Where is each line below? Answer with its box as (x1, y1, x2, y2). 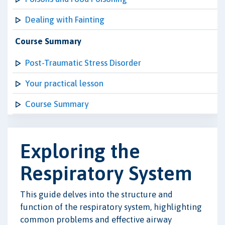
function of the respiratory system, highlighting (20, 201, 202, 212)
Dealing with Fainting (25, 15, 104, 25)
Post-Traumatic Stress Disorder (25, 58, 141, 68)
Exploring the (20, 139, 140, 162)
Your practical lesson (25, 78, 103, 88)
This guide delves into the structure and (20, 189, 173, 199)
